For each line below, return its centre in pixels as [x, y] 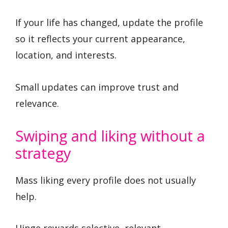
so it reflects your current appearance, [100, 39]
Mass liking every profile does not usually [106, 180]
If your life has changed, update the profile [109, 23]
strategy [43, 153]
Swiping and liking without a [110, 135]
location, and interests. [66, 55]
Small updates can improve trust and [97, 87]
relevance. [37, 103]
